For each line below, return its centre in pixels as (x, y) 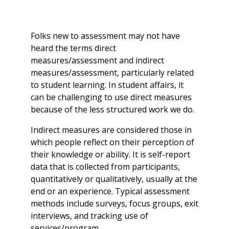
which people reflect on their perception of (112, 142)
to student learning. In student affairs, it (107, 85)
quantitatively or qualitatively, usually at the (114, 179)
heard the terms (63, 48)
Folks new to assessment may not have (105, 36)
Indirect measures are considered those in (111, 130)
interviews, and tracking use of (89, 215)
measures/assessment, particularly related (112, 72)
